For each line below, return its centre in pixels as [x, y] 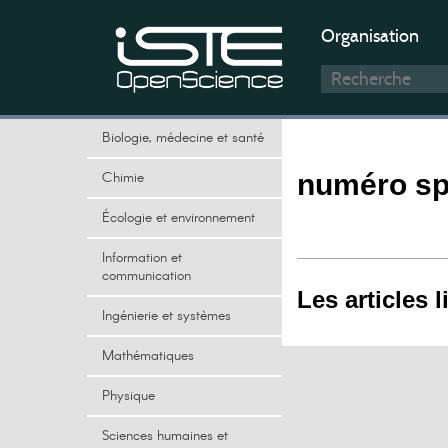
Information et [142, 258]
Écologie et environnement [178, 218]
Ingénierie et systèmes [166, 316]
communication [146, 276]
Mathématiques [148, 356]
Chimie [123, 178]
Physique [128, 396]
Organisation [370, 36]
